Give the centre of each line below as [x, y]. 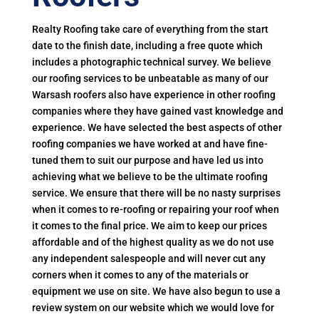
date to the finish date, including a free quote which [147, 46]
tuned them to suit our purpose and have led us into [147, 160]
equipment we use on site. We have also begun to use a [156, 291]
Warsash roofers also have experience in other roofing [153, 95]
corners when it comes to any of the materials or [140, 275]
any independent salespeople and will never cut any [148, 258]
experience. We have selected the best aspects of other [157, 127]
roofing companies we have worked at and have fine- [150, 144]
